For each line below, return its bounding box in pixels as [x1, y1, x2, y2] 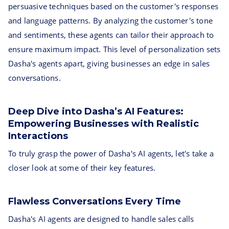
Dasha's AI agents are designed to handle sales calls [8, 214, 194, 224]
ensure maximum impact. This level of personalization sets [8, 44, 221, 54]
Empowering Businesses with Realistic [8, 118, 199, 129]
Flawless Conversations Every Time [8, 196, 181, 207]
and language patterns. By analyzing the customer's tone [8, 15, 213, 26]
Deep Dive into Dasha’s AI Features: [8, 106, 184, 117]
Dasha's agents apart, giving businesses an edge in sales [8, 58, 210, 68]
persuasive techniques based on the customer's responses [8, 1, 219, 11]
